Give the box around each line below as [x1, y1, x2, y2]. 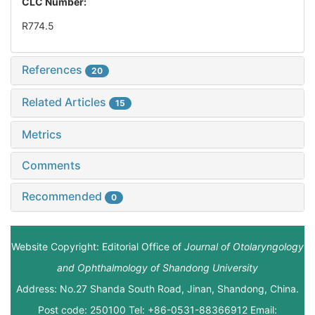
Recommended [22, 189, 105, 204]
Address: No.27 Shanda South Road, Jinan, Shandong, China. [16, 283, 299, 295]
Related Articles [22, 95, 109, 110]
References [22, 63, 85, 77]
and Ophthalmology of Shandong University [57, 262, 258, 274]
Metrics [22, 127, 62, 142]
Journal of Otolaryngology [184, 240, 304, 253]
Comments [22, 158, 81, 173]
